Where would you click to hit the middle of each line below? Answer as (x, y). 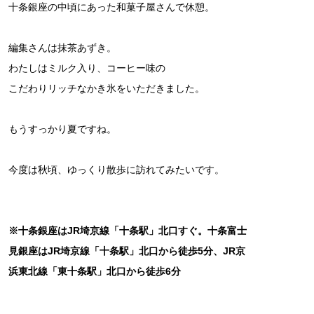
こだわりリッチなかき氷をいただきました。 (107, 89)
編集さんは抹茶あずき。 (62, 48)
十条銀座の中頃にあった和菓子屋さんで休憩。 (111, 7)
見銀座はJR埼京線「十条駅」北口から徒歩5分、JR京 (127, 251)
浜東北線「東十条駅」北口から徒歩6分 (95, 272)
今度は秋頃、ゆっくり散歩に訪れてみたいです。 (116, 170)
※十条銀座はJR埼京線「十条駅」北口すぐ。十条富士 (128, 231)
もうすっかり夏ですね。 (62, 129)
